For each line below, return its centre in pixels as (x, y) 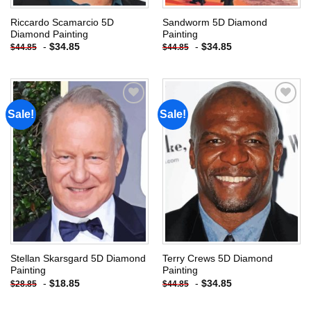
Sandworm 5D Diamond (215, 22)
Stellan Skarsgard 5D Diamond (78, 259)
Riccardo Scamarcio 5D (62, 22)
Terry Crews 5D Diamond (217, 259)
